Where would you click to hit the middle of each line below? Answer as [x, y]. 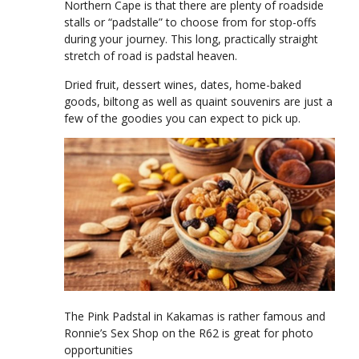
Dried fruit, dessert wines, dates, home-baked [183, 84]
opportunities [99, 349]
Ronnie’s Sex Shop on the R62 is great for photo [189, 333]
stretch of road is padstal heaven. [151, 56]
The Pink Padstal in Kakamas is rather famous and [195, 316]
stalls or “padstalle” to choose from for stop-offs [190, 22]
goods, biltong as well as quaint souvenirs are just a [198, 101]
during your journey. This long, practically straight [191, 39]
